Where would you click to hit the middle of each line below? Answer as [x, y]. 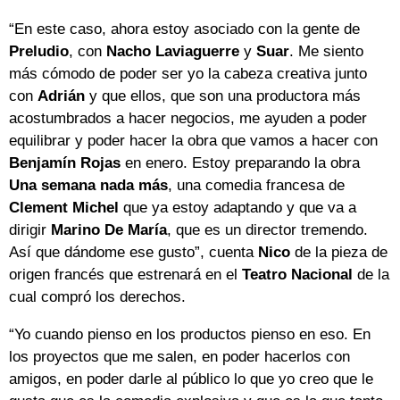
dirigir [30, 229]
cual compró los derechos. [97, 296]
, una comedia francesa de [256, 185]
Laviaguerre [197, 51]
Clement [38, 207]
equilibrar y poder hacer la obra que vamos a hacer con [193, 140]
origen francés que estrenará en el [123, 274]
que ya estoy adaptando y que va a [237, 207]
